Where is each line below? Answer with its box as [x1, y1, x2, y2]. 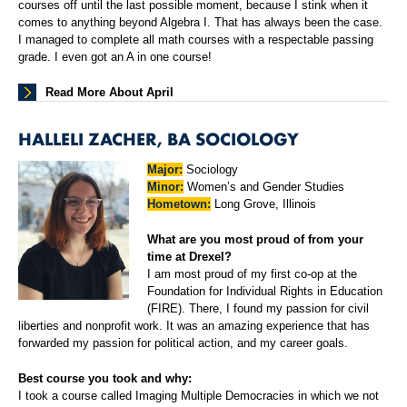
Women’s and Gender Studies [184, 180, 345, 194]
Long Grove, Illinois [211, 197, 317, 212]
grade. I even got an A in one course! [18, 50, 212, 65]
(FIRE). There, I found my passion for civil [147, 302, 370, 316]
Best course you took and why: [18, 372, 192, 386]
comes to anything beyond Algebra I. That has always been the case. [18, 15, 382, 30]
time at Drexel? [147, 250, 233, 264]
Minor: [147, 180, 184, 194]
